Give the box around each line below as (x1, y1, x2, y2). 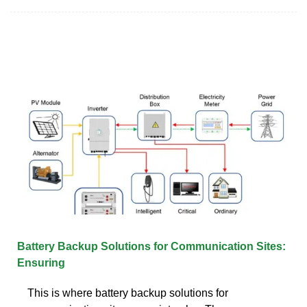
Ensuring (17, 256, 65, 269)
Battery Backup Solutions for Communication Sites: (17, 240, 286, 252)
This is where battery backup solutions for (27, 286, 228, 299)
